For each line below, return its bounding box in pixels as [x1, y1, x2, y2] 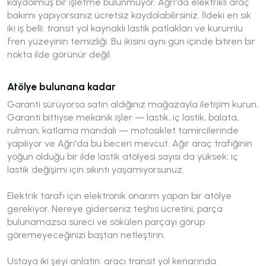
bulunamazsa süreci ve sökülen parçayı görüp [7, 216, 205, 227]
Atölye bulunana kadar [7, 80, 116, 93]
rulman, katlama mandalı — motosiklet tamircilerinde [7, 124, 239, 136]
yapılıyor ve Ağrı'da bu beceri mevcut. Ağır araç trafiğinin [7, 137, 252, 149]
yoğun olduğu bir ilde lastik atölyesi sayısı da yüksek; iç [7, 150, 238, 162]
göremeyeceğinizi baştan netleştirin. [7, 229, 165, 240]
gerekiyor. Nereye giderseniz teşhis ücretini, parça [7, 202, 223, 214]
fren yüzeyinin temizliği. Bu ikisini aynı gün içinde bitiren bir [7, 35, 255, 47]
